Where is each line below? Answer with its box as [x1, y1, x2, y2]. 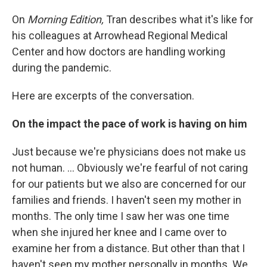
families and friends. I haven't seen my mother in [12, 194, 241, 206]
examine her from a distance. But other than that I [12, 242, 245, 254]
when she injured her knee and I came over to [12, 226, 226, 238]
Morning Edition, [27, 13, 106, 26]
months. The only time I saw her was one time [12, 210, 229, 222]
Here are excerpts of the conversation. [12, 89, 194, 102]
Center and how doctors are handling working [12, 45, 225, 58]
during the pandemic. [12, 61, 111, 74]
